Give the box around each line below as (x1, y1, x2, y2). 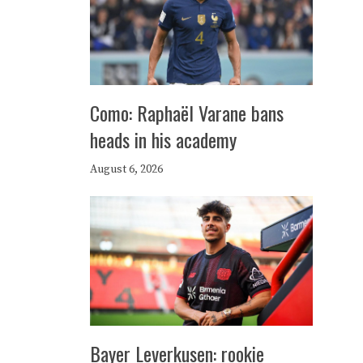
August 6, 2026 (90, 162, 163, 177)
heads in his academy (90, 125, 237, 154)
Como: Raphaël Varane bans (90, 98, 284, 127)
